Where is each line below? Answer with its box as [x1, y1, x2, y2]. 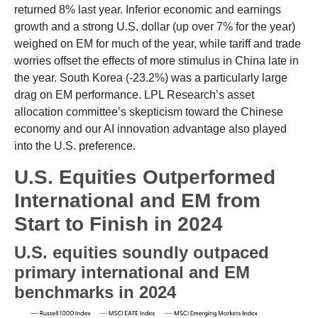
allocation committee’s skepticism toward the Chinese [14, 105, 283, 118]
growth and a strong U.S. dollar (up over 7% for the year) [14, 20, 295, 33]
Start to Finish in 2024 [14, 212, 223, 235]
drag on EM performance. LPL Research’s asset [14, 88, 254, 101]
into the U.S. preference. [14, 139, 136, 152]
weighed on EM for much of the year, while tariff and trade [14, 37, 301, 50]
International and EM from [14, 189, 261, 212]
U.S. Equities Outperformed [14, 165, 275, 188]
